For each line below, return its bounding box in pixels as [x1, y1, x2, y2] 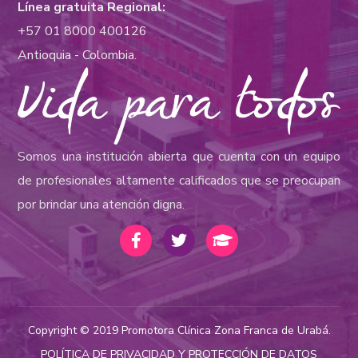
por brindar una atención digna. [18, 196, 185, 214]
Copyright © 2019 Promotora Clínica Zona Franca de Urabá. [27, 323, 331, 339]
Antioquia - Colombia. [18, 46, 137, 65]
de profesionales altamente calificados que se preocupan [18, 172, 340, 190]
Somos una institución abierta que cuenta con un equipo [18, 148, 340, 166]
